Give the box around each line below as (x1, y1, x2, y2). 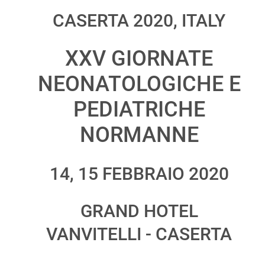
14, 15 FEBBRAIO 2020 (49, 163, 229, 185)
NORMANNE (79, 122, 199, 148)
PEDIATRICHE (73, 97, 205, 122)
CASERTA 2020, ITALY (53, 10, 225, 31)
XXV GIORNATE (65, 46, 213, 72)
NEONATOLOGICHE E (37, 72, 241, 97)
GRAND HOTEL (80, 201, 198, 222)
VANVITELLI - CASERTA (46, 224, 232, 245)
